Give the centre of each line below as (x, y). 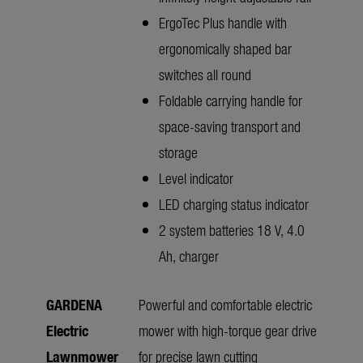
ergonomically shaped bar (225, 49)
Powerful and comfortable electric (225, 305)
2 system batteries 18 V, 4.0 (232, 230)
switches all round (205, 75)
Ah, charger (189, 256)
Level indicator (196, 178)
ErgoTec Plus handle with (223, 23)
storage (178, 152)
